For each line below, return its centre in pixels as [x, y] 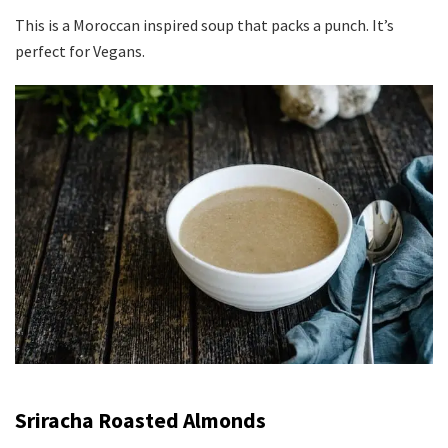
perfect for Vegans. [80, 51]
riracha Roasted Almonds [146, 421]
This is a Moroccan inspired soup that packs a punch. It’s [204, 25]
